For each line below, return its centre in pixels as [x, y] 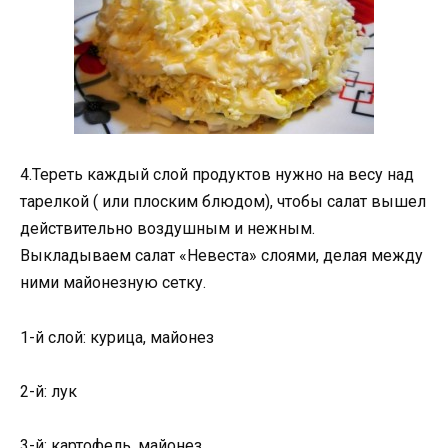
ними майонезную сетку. [113, 283]
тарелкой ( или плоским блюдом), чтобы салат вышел [223, 202]
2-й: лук [48, 391]
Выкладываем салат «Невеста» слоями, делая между [221, 256]
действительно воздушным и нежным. [167, 229]
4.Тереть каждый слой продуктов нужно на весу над [217, 175]
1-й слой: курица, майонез [117, 337]
